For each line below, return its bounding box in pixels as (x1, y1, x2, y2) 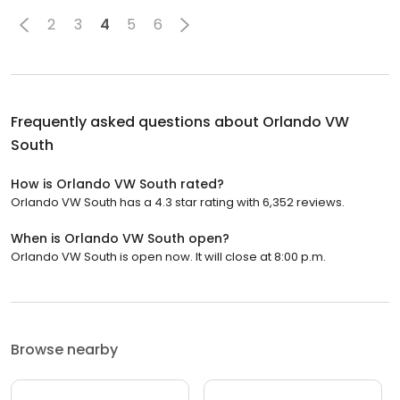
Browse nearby (11, 338, 118, 360)
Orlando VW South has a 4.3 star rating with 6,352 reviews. (11, 193, 345, 211)
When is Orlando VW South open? (11, 229, 229, 247)
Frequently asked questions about (11, 111, 262, 132)
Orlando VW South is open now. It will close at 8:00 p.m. (11, 247, 326, 265)
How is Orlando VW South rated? (11, 174, 224, 193)
